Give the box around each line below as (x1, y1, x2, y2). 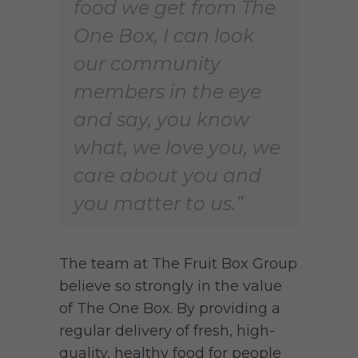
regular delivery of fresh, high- (59, 321, 275, 340)
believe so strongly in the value (59, 276, 282, 295)
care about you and (74, 163, 261, 187)
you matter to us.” (74, 191, 243, 215)
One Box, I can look (74, 23, 254, 47)
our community (74, 51, 221, 75)
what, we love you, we (74, 135, 280, 159)
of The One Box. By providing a (59, 299, 280, 317)
